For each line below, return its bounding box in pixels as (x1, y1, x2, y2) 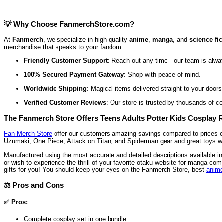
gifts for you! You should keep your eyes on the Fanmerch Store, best (4, 166, 206, 173)
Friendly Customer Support (24, 57, 108, 65)
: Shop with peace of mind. (124, 71, 201, 79)
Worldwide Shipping (24, 85, 87, 93)
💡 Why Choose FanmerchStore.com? (4, 20, 134, 29)
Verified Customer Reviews (24, 99, 106, 107)
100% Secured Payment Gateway (24, 71, 124, 79)
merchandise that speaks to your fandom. (4, 43, 123, 51)
